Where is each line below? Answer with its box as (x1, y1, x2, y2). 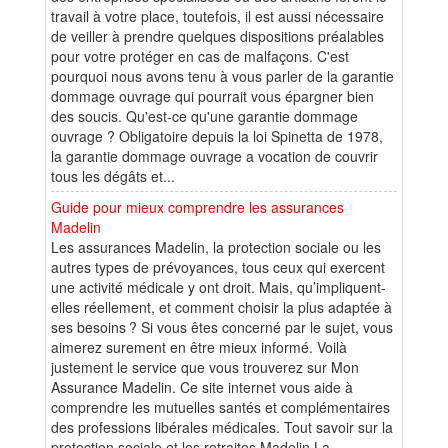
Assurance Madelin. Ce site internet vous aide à (51, 376, 353, 397)
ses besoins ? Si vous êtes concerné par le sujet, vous (51, 316, 393, 337)
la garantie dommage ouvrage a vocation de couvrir (51, 145, 378, 166)
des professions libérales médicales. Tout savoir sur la (51, 416, 393, 437)
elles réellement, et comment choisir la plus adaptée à (51, 296, 392, 317)
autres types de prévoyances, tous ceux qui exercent (51, 256, 385, 277)
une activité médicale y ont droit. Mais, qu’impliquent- (51, 276, 386, 297)
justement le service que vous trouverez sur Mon (51, 356, 359, 377)
